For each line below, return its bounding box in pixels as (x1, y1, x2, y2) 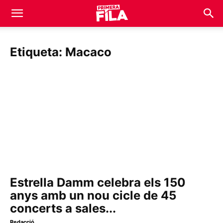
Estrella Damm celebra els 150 (10, 175, 186, 190)
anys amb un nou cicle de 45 (10, 188, 176, 203)
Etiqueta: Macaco (10, 45, 111, 59)
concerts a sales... (10, 201, 116, 216)
